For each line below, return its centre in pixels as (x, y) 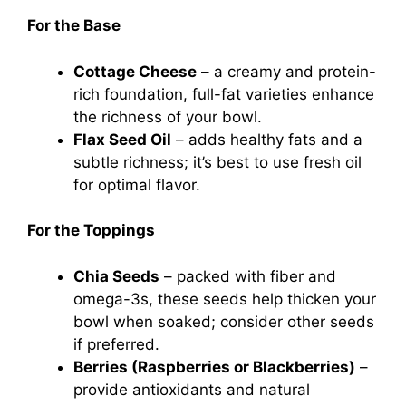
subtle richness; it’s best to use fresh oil (217, 162)
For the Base (74, 26)
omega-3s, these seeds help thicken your (225, 299)
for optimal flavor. (137, 184)
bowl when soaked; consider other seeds (224, 321)
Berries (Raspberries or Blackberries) (214, 367)
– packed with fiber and (248, 276)
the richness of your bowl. (168, 116)
